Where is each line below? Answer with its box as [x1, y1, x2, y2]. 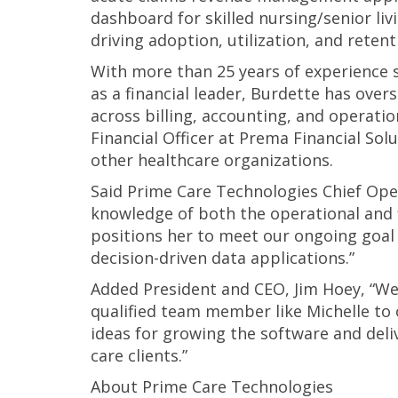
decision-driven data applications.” [91, 247, 354, 268]
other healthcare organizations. [91, 149, 333, 171]
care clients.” [91, 345, 187, 366]
